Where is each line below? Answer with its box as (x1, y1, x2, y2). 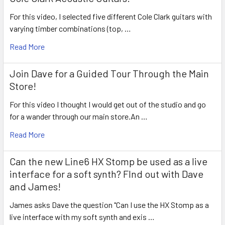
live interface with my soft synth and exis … (10, 211, 155, 221)
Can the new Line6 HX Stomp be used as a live (10, 155, 207, 167)
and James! (10, 180, 61, 192)
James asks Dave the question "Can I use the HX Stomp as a (10, 199, 209, 209)
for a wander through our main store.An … (10, 111, 148, 121)
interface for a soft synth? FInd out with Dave (10, 167, 203, 180)
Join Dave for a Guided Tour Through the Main (10, 67, 209, 79)
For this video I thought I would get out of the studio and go (10, 99, 206, 109)
